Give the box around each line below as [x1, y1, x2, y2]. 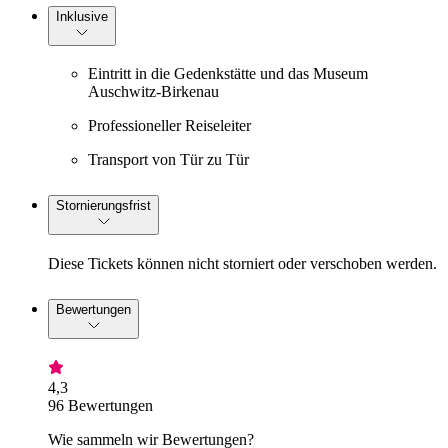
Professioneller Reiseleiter [88, 117, 251, 135]
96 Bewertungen [48, 397, 153, 415]
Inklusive [56, 8, 108, 24]
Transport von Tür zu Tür [88, 151, 249, 169]
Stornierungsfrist [56, 198, 151, 214]
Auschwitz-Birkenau [88, 83, 219, 101]
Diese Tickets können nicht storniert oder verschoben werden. [48, 255, 437, 273]
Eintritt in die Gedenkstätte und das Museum [88, 65, 368, 83]
